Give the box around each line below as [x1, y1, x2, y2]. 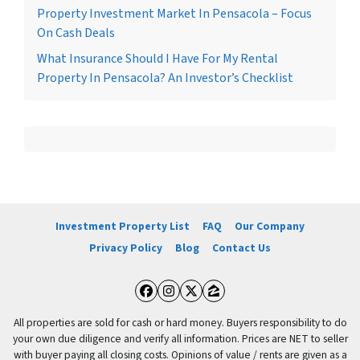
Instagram [167, 290, 262, 323]
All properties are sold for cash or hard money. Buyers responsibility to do [13, 315, 347, 330]
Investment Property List [55, 219, 190, 235]
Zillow [212, 290, 270, 323]
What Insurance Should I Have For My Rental [37, 49, 278, 67]
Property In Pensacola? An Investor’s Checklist [37, 68, 293, 87]
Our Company [235, 219, 305, 235]
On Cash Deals [37, 23, 115, 42]
